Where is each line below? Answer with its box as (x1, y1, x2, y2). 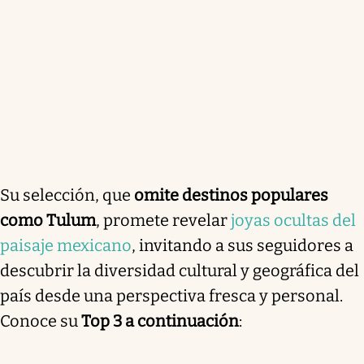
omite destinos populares (134, 184, 328, 205)
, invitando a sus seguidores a (132, 235, 353, 255)
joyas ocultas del (231, 210, 356, 230)
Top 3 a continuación (81, 310, 239, 331)
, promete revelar (96, 210, 231, 230)
